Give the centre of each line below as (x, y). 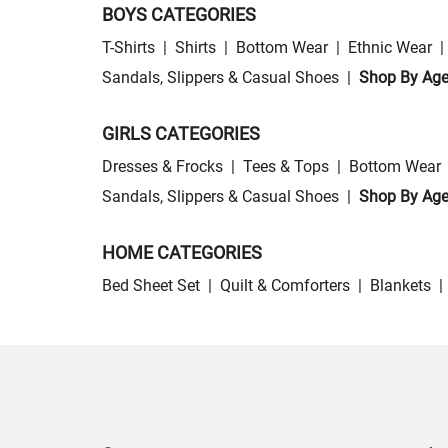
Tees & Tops (286, 167)
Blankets (400, 286)
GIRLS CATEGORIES (181, 134)
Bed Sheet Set (151, 286)
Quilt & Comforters (285, 286)
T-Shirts (128, 48)
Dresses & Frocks (162, 167)
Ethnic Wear (390, 48)
